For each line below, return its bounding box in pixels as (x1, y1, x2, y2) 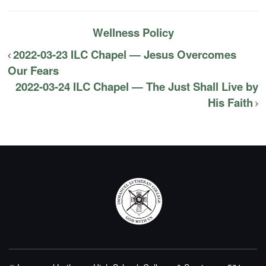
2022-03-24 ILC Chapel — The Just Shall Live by (15, 78, 258, 95)
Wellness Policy (92, 24, 174, 41)
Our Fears (8, 62, 59, 79)
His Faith (207, 94, 253, 111)
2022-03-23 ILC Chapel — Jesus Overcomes (13, 46, 237, 63)
